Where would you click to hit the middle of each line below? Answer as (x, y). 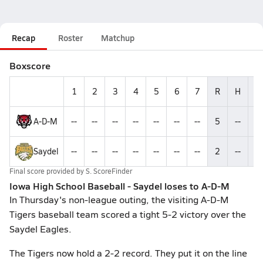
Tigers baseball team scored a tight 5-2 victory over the (128, 214)
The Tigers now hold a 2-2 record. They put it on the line (128, 253)
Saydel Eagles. (41, 229)
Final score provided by (48, 171)
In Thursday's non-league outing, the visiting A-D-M (119, 199)
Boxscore (30, 65)
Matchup (118, 38)
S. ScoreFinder (109, 171)
